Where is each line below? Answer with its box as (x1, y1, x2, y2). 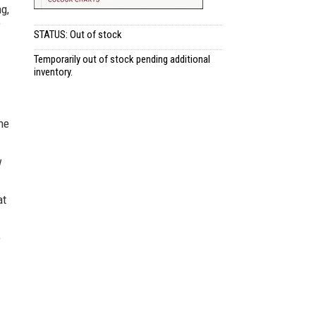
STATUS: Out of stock (34, 28, 122, 41)
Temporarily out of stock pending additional (34, 53, 210, 66)
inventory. (34, 66, 73, 78)
